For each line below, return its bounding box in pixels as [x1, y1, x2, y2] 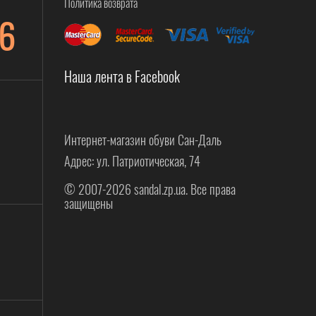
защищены [64, 194, 113, 212]
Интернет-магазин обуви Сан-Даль [64, 130, 221, 149]
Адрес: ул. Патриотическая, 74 [64, 152, 200, 170]
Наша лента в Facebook [64, 66, 180, 87]
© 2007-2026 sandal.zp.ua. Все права [64, 180, 236, 198]
